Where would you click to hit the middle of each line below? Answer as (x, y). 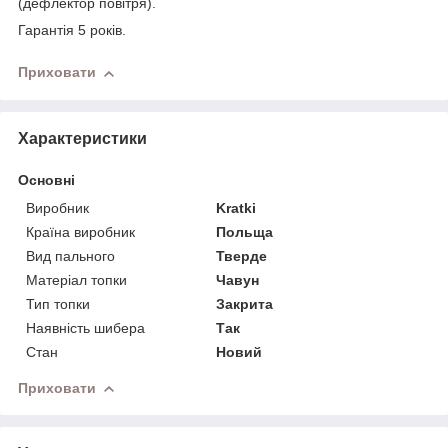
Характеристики (82, 138)
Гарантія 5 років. (72, 30)
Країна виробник (80, 231)
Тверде (242, 255)
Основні (46, 179)
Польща (245, 231)
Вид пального (70, 255)
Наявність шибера (85, 327)
